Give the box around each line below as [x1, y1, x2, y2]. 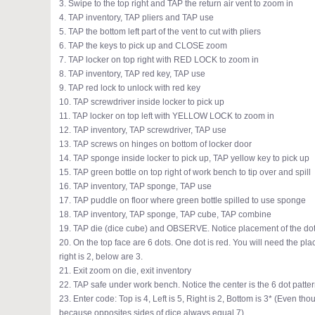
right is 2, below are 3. [59, 252, 143, 262]
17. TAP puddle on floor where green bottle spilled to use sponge [59, 195, 306, 205]
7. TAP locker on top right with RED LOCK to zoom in [59, 55, 259, 65]
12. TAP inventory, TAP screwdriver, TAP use [59, 125, 226, 135]
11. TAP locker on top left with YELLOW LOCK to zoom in [59, 111, 274, 121]
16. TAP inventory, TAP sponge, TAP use [59, 181, 212, 191]
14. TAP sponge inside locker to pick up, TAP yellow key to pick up [59, 153, 309, 163]
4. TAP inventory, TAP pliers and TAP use [59, 13, 214, 22]
